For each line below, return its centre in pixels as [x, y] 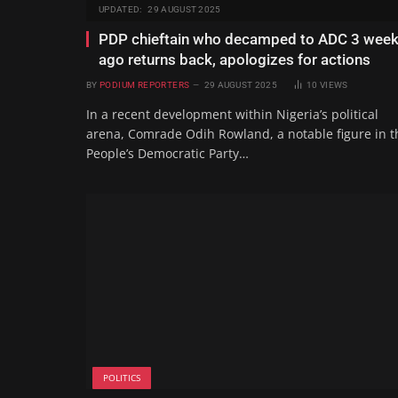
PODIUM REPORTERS [144, 85]
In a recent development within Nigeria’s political [232, 115]
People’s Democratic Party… [167, 154]
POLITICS [122, 377]
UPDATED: [120, 10]
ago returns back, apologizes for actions [235, 60]
